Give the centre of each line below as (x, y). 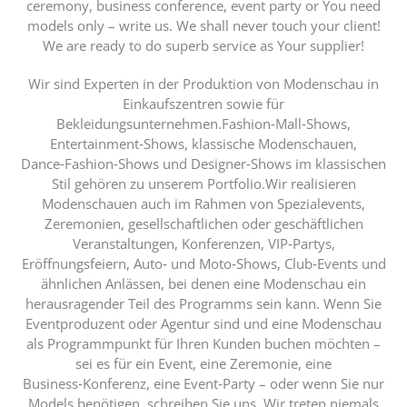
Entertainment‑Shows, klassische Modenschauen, (203, 143)
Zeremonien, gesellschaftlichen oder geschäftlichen (203, 223)
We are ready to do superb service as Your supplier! (203, 45)
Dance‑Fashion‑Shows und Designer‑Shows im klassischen (203, 163)
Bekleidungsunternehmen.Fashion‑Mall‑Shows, (203, 123)
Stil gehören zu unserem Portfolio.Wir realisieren (203, 183)
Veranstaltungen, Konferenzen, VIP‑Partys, (203, 243)
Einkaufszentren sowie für (203, 103)
